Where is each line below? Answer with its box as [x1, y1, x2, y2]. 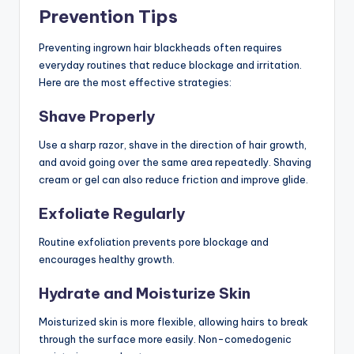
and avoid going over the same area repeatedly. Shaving [39, 155, 311, 168]
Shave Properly [39, 106, 155, 126]
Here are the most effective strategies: [39, 75, 232, 88]
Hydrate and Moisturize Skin [39, 284, 250, 303]
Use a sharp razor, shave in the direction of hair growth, [39, 137, 307, 151]
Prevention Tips [39, 5, 178, 28]
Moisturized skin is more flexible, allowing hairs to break [39, 315, 308, 329]
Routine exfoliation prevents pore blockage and [39, 235, 269, 248]
